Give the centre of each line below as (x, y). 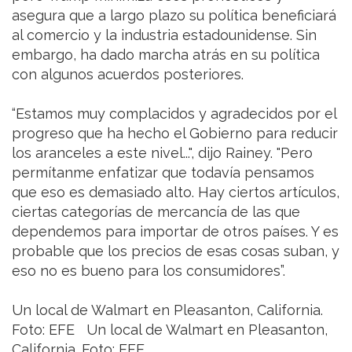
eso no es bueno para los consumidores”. (148, 271)
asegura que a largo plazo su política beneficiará (174, 16)
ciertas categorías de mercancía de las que (156, 212)
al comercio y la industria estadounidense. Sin (164, 35)
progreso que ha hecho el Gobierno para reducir (175, 134)
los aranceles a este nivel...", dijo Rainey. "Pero (162, 153)
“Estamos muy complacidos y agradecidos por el (174, 114)
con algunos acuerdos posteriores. (128, 75)
